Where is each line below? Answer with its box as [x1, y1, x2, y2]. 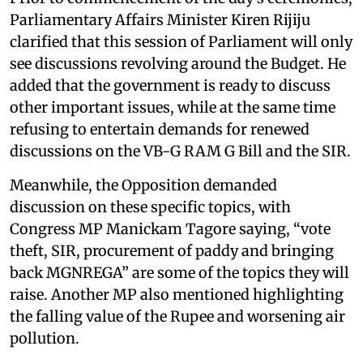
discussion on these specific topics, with [10, 198, 291, 217]
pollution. [10, 329, 79, 348]
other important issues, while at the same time [10, 98, 335, 117]
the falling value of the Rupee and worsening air [10, 307, 345, 327]
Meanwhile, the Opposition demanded [10, 176, 277, 195]
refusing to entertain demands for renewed [10, 120, 310, 139]
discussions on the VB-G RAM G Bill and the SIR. [10, 142, 351, 161]
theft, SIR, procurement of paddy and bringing [10, 241, 334, 261]
